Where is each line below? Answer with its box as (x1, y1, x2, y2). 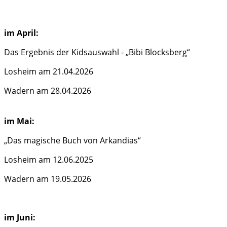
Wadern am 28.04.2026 (4, 85, 91, 97)
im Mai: (4, 116, 34, 127)
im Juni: (4, 212, 35, 223)
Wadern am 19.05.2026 (4, 173, 91, 185)
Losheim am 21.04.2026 (4, 66, 93, 78)
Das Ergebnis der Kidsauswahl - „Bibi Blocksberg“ (4, 47, 190, 58)
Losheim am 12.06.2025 (4, 154, 93, 166)
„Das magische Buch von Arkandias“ (4, 135, 141, 146)
